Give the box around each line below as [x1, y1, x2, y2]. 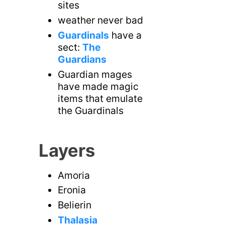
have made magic [58, 80, 139, 92]
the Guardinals [58, 104, 124, 117]
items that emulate [58, 92, 143, 104]
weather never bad [58, 14, 144, 27]
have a [109, 29, 142, 41]
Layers [38, 140, 95, 161]
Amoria [58, 169, 90, 181]
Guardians [58, 53, 107, 65]
